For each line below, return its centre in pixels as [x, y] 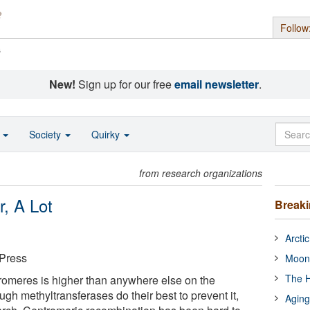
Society [46, 134]
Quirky [107, 134]
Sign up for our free [125, 84]
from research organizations [201, 173]
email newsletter [216, 84]
